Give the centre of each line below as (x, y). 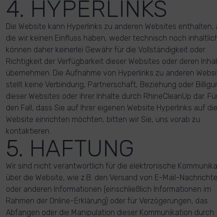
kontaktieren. (28, 131)
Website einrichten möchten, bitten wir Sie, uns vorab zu (103, 119)
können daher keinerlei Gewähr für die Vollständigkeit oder (106, 50)
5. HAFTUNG (70, 148)
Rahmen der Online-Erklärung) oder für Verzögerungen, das (107, 201)
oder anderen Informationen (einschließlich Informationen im (108, 189)
